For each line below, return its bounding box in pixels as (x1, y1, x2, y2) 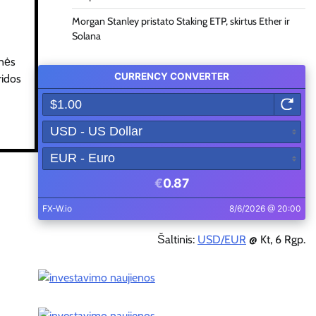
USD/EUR (197, 232, 246, 246)
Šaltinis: (157, 232, 197, 246)
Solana (71, 30, 101, 42)
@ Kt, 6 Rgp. (246, 232, 305, 246)
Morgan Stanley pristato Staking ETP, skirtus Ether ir (71, 15, 290, 28)
